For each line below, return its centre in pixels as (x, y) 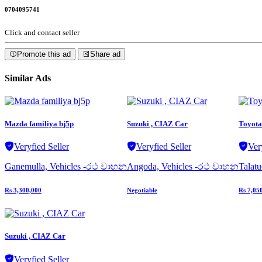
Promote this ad (44, 54)
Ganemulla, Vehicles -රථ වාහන (66, 167)
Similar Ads (28, 78)
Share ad (105, 54)
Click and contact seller (42, 33)
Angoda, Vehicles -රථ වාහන (183, 167)
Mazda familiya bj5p (39, 124)
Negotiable (142, 190)
